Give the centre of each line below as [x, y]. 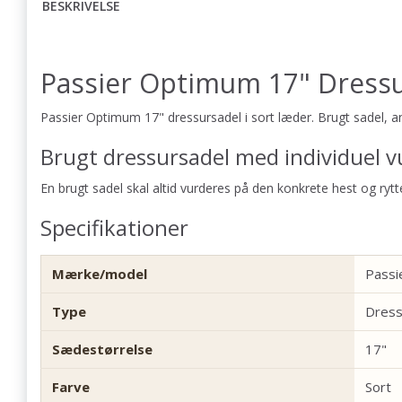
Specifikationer [114, 227]
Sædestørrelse [102, 349]
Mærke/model [100, 273]
